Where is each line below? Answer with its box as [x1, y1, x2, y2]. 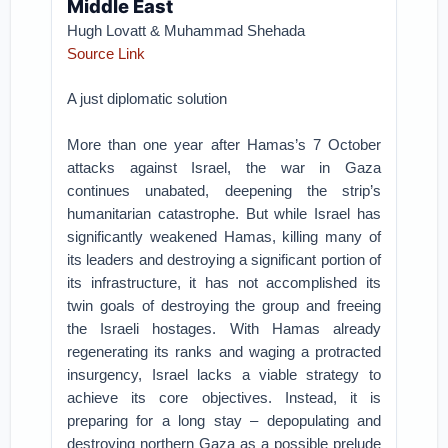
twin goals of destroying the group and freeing [67, 297, 381, 314]
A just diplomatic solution [67, 90, 228, 107]
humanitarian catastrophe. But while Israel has [67, 205, 381, 222]
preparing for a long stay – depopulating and [67, 412, 381, 429]
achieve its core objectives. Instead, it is [67, 389, 381, 406]
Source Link [67, 45, 146, 62]
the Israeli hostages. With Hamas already [67, 320, 381, 337]
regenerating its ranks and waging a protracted [67, 343, 381, 360]
